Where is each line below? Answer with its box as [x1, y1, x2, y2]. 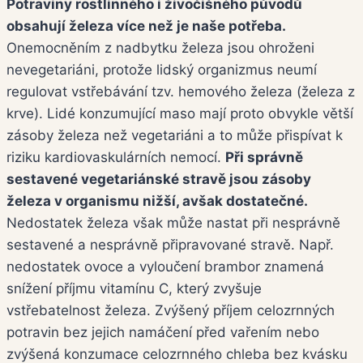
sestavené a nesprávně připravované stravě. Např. [6, 237, 334, 254]
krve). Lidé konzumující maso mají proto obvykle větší [6, 105, 353, 122]
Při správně [225, 149, 303, 166]
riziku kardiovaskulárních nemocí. [6, 149, 225, 166]
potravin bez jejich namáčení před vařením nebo [6, 324, 319, 341]
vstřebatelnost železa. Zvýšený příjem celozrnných [6, 302, 335, 319]
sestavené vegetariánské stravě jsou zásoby [6, 171, 311, 188]
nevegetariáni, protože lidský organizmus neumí [6, 62, 317, 79]
